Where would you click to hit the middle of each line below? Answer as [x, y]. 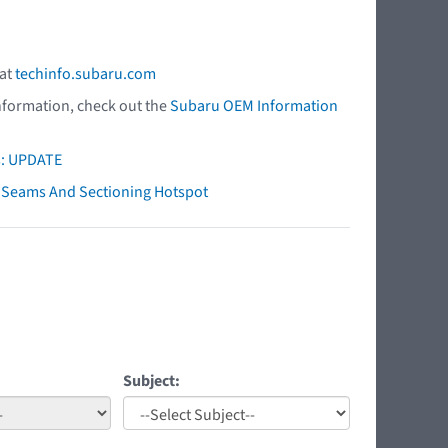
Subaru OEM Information [254, 105]
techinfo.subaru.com [85, 73]
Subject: [152, 380]
